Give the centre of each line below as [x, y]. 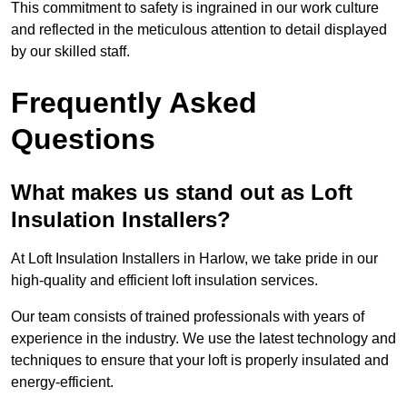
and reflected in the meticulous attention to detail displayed [199, 30]
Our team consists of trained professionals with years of [188, 317]
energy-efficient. [62, 382]
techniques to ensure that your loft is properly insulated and [200, 361]
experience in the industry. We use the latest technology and [203, 339]
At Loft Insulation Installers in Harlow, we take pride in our [194, 259]
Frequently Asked [134, 103]
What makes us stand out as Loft [182, 193]
